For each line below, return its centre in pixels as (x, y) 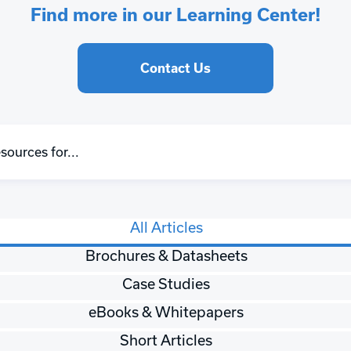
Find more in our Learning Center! (175, 14)
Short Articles (166, 340)
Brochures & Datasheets (166, 255)
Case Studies (166, 283)
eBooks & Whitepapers (166, 311)
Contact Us (175, 67)
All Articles (166, 227)
